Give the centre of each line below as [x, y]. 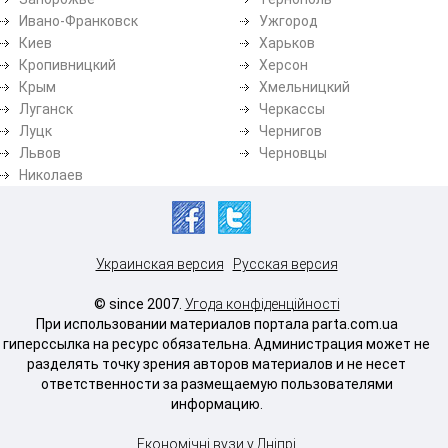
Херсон [283, 64]
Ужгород [288, 20]
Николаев [51, 174]
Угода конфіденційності [262, 303]
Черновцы [293, 152]
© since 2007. [139, 303]
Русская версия [285, 263]
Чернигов [290, 130]
